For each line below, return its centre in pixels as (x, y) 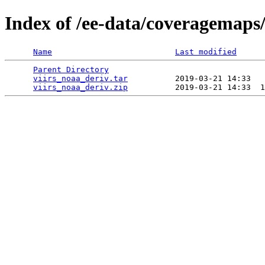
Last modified (206, 51)
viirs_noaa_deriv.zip (80, 87)
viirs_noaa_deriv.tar (80, 78)
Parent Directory (71, 69)
